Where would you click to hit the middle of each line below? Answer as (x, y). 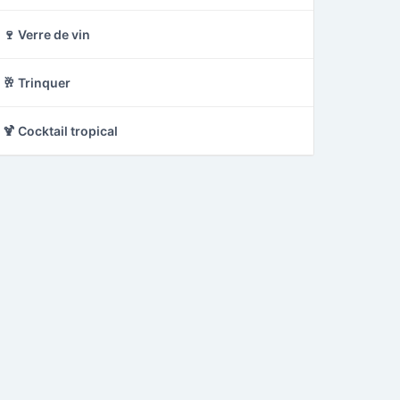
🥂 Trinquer (37, 83)
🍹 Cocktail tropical (60, 131)
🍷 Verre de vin (46, 34)
